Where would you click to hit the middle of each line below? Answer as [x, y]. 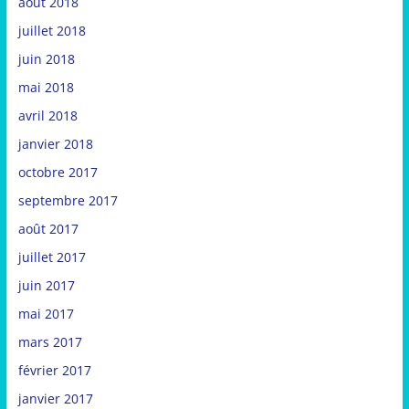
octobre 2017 [58, 173]
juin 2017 [46, 286]
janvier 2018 [55, 144]
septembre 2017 [68, 201]
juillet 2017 [52, 257]
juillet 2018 [52, 31]
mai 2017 [46, 314]
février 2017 [54, 371]
